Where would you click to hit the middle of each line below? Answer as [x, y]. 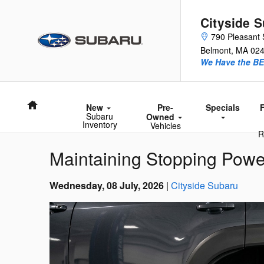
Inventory [100, 124]
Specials [222, 107]
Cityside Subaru [204, 185]
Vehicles [165, 126]
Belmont [216, 50]
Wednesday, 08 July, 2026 [107, 185]
